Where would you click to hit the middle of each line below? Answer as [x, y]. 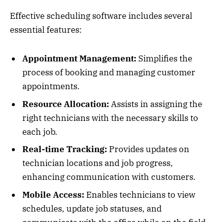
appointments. [51, 86]
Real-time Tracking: [65, 149]
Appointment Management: [79, 59]
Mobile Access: [53, 194]
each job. [40, 132]
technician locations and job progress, [98, 163]
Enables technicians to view [140, 194]
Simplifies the [164, 59]
